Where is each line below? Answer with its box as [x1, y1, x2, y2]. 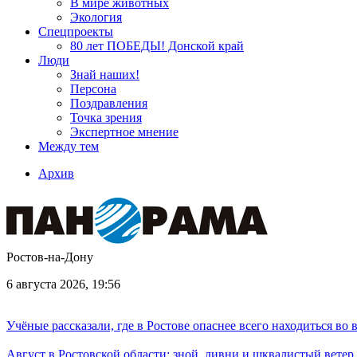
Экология [70, 10, 122, 24]
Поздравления [70, 96, 147, 110]
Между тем [38, 139, 99, 153]
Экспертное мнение [70, 125, 178, 139]
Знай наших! [70, 68, 139, 81]
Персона [70, 82, 116, 96]
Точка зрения [70, 111, 142, 124]
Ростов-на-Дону [6, 250, 93, 264]
